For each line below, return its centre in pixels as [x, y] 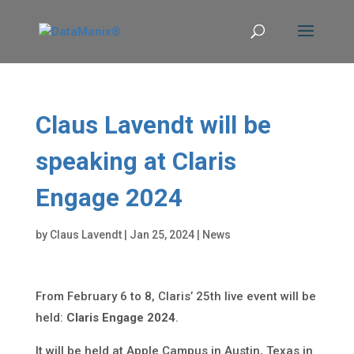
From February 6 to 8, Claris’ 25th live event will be [175, 296]
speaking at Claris [136, 162]
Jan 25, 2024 [162, 235]
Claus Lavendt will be [153, 125]
